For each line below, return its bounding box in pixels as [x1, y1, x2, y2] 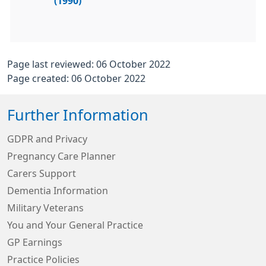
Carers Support [7, 169, 76, 178]
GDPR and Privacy [7, 134, 87, 144]
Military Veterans [7, 203, 84, 213]
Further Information [7, 107, 148, 123]
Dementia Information [7, 186, 108, 195]
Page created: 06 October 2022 [7, 74, 145, 83]
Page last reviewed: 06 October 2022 [7, 59, 170, 69]
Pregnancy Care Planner [7, 151, 116, 161]
